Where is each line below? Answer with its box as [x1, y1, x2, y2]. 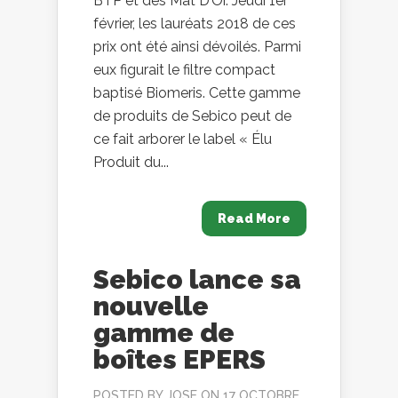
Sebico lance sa [93, 264, 301, 296]
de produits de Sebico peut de [93, 107, 291, 125]
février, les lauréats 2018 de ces [93, 15, 296, 33]
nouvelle [93, 291, 209, 322]
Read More [218, 211, 291, 227]
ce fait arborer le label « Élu [93, 131, 272, 148]
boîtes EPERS [93, 344, 266, 376]
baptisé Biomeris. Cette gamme [93, 84, 300, 102]
